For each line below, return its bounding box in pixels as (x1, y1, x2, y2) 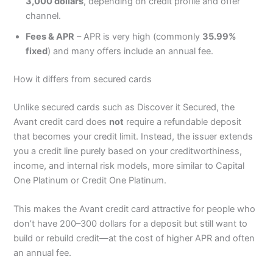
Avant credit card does (13, 116, 110, 127)
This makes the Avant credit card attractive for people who (13, 204, 256, 215)
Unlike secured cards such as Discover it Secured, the (13, 101, 235, 113)
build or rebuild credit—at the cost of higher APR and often (13, 233, 255, 244)
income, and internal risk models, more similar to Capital (13, 160, 245, 171)
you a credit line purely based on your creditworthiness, (13, 145, 243, 157)
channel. (26, 10, 62, 22)
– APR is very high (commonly (74, 31, 203, 43)
